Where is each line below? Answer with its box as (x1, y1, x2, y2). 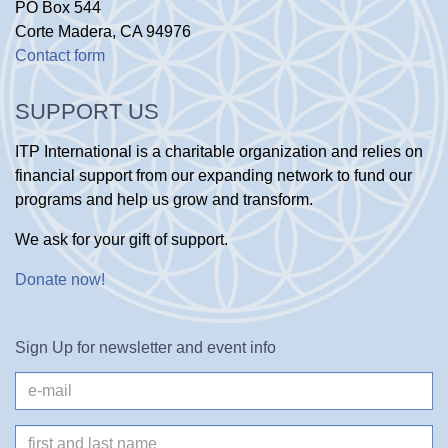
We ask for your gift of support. (15, 230, 228, 248)
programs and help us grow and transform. (15, 190, 313, 208)
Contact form (15, 46, 105, 64)
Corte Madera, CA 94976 (15, 22, 191, 40)
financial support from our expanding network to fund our (15, 166, 412, 184)
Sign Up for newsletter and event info (15, 338, 276, 356)
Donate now (15, 270, 101, 288)
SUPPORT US (15, 98, 159, 124)
